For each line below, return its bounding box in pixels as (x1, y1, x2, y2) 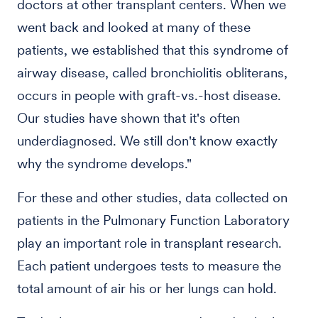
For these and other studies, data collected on (17, 190, 287, 206)
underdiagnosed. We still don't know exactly (17, 133, 278, 149)
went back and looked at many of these (17, 19, 251, 35)
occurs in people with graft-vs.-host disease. (17, 87, 281, 104)
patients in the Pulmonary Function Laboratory (17, 212, 290, 229)
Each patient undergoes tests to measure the (17, 258, 281, 274)
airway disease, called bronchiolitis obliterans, (17, 65, 287, 81)
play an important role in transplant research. (17, 235, 282, 251)
